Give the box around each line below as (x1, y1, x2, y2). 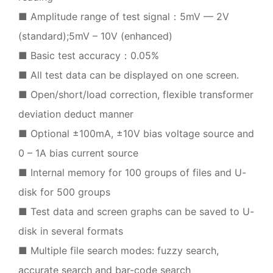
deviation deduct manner (18, 107, 133, 120)
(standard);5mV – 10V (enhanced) (18, 29, 172, 42)
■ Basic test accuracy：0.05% (18, 49, 159, 62)
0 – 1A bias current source (18, 146, 138, 159)
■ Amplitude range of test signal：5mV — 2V (18, 10, 229, 23)
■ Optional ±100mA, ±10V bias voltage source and (18, 127, 254, 140)
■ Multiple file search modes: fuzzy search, (18, 244, 219, 257)
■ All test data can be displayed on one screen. (18, 68, 239, 81)
